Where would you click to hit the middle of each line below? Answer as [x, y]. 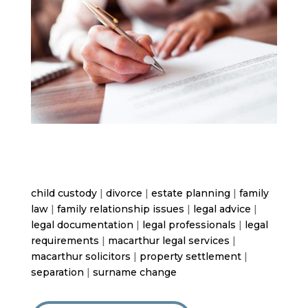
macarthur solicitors [80, 256]
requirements [65, 240]
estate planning [190, 193]
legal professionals [189, 224]
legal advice [222, 209]
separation [57, 272]
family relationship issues [120, 209]
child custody [64, 193]
